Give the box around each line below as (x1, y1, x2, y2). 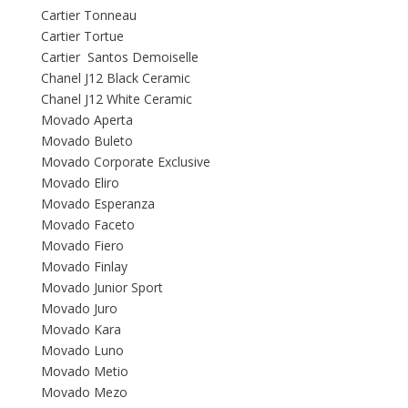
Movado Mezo (41, 383, 127, 402)
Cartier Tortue (41, 27, 124, 46)
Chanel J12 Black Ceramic (41, 69, 190, 87)
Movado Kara (41, 321, 121, 339)
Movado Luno (41, 342, 124, 360)
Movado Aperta (41, 111, 133, 129)
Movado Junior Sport (41, 279, 163, 297)
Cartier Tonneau (41, 6, 137, 25)
